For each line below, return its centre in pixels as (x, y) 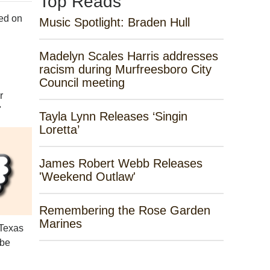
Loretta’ (59, 130)
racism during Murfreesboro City (125, 69)
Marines (60, 224)
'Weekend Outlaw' (87, 177)
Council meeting (82, 83)
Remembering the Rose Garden (124, 210)
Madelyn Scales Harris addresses (128, 56)
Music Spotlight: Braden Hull (114, 22)
